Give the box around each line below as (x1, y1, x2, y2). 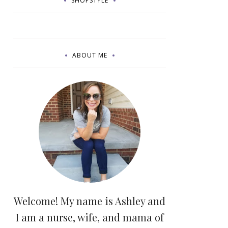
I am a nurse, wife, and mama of (15, 210, 164, 224)
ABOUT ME (72, 51, 107, 60)
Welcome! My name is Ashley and (14, 194, 165, 208)
